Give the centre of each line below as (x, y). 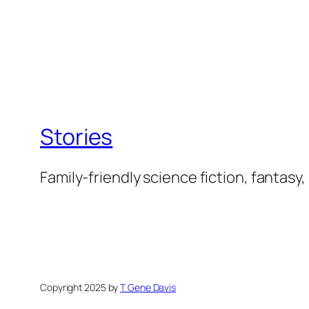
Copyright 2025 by (80, 288)
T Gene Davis (148, 288)
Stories (77, 136)
